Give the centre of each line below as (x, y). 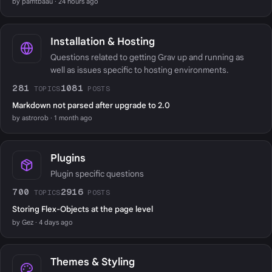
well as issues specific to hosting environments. (139, 70)
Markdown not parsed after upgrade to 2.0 (91, 106)
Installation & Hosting (102, 41)
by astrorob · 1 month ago (53, 118)
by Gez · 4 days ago (43, 222)
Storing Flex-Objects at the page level (83, 209)
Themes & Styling (92, 262)
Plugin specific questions (97, 174)
